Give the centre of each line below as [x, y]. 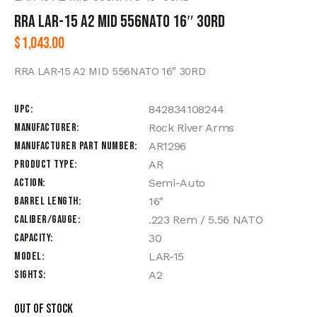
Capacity [32, 238]
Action [28, 183]
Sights [29, 275]
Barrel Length [46, 202]
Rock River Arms [191, 128]
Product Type [44, 165]
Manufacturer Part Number [74, 146]
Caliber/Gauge [46, 220]
